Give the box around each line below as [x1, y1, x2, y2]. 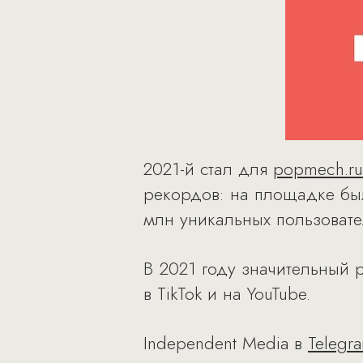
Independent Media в [143, 330, 308, 356]
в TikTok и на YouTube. [143, 280, 310, 306]
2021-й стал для [143, 156, 273, 181]
